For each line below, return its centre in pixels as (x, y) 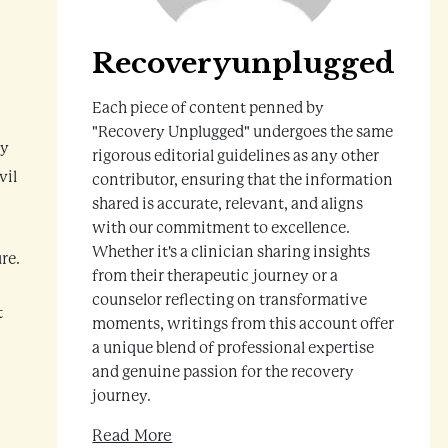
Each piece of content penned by (208, 107)
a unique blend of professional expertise (233, 347)
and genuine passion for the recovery (223, 371)
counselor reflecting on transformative (230, 299)
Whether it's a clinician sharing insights (231, 251)
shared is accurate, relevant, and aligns (228, 203)
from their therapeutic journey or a (215, 275)
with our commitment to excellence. (221, 227)
